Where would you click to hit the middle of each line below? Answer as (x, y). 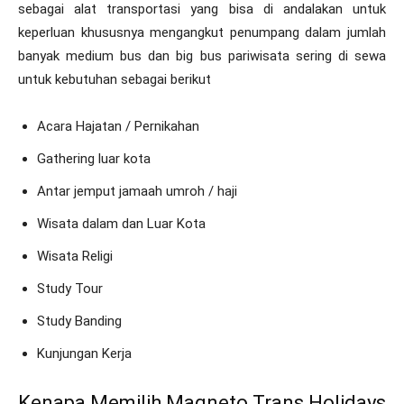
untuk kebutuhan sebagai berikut (115, 79)
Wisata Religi (75, 256)
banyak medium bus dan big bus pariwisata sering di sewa (202, 55)
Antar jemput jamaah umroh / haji (137, 191)
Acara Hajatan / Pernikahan (118, 126)
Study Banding (79, 321)
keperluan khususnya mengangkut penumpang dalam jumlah (202, 32)
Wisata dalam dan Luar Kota (121, 223)
